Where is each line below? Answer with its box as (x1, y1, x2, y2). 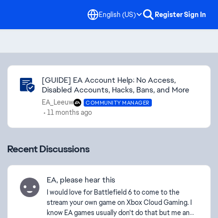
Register (155, 10, 183, 19)
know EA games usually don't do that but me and (47, 208, 194, 217)
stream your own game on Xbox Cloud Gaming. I (47, 198, 192, 207)
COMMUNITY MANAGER (86, 99, 150, 106)
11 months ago (47, 108, 92, 117)
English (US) (99, 10, 136, 19)
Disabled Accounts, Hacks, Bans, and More (42, 85, 189, 95)
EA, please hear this (47, 175, 115, 185)
